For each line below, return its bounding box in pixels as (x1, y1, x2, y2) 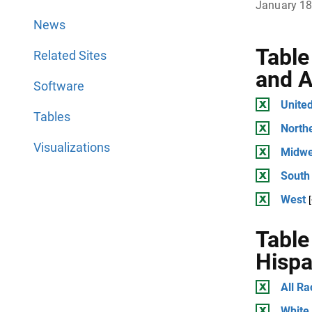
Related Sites (33, 48, 107, 63)
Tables (33, 109, 70, 124)
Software (33, 79, 84, 93)
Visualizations (33, 140, 110, 155)
